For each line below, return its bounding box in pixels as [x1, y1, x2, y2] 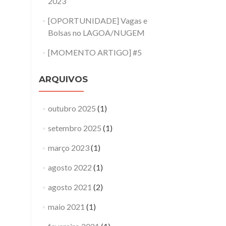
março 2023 [47, 143, 89, 153]
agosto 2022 [47, 162, 92, 173]
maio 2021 [47, 202, 85, 212]
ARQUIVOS [39, 74, 88, 85]
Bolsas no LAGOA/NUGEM [47, 28, 145, 38]
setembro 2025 [47, 123, 101, 133]
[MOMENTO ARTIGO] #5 [47, 47, 142, 58]
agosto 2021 [47, 182, 92, 192]
